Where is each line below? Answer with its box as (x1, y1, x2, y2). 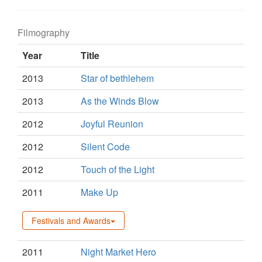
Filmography (18, 25, 70, 39)
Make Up (81, 185, 118, 199)
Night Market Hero (81, 244, 156, 258)
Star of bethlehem (81, 71, 154, 85)
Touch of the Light (81, 162, 154, 176)
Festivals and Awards (32, 214, 111, 226)
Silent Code (81, 139, 130, 153)
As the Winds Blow (81, 94, 159, 108)
